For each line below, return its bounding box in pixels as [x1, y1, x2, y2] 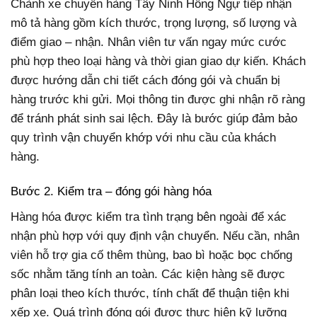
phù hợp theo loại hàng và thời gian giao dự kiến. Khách [11, 54, 306, 69]
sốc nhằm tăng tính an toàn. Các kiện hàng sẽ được [11, 267, 285, 281]
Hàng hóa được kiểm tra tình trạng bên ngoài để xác [11, 209, 287, 224]
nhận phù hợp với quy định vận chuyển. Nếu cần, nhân [11, 229, 299, 243]
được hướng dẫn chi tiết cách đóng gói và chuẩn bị [11, 74, 280, 88]
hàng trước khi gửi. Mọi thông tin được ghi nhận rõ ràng [11, 93, 305, 107]
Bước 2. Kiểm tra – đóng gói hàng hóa [11, 185, 212, 199]
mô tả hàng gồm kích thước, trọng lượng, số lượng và [11, 16, 296, 30]
